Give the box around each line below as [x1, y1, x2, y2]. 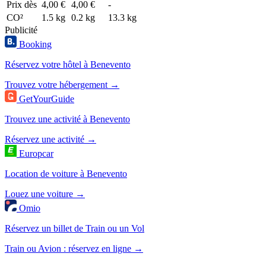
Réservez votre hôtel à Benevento [5, 59, 131, 69]
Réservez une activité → [5, 134, 96, 144]
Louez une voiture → [5, 188, 85, 199]
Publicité [5, 24, 37, 35]
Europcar [19, 148, 53, 159]
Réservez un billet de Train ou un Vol [5, 223, 144, 233]
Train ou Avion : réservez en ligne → [5, 243, 143, 254]
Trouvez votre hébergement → [5, 79, 119, 90]
